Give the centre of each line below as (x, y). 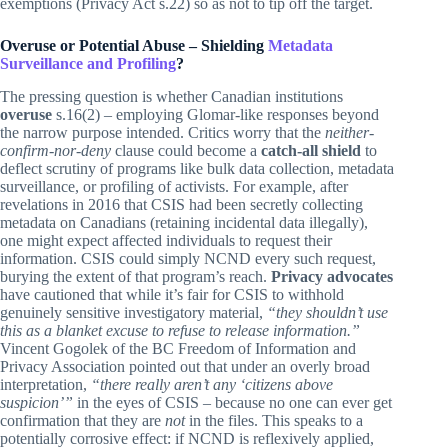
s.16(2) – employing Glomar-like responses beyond (215, 114)
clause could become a (186, 150)
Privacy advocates (332, 276)
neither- (349, 132)
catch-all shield (311, 150)
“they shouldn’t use (327, 312)
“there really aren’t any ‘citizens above (212, 384)
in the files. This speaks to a (274, 420)
